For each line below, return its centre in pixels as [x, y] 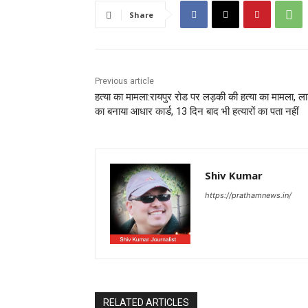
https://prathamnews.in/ [248, 196]
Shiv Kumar [234, 176]
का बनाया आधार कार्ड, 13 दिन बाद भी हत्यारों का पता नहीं [197, 112]
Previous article [124, 81]
